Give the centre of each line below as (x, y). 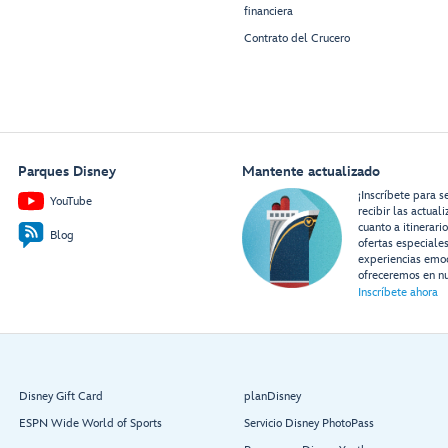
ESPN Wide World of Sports (90, 424)
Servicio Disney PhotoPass (309, 424)
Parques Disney (66, 172)
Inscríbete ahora (397, 293)
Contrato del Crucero (297, 39)
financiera (268, 12)
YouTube (70, 201)
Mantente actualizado (310, 172)
